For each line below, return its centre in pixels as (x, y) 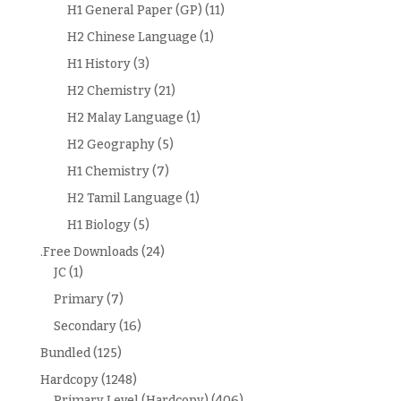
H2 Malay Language (125, 117)
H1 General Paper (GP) (134, 10)
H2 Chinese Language (132, 37)
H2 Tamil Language (124, 198)
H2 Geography (111, 144)
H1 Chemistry (108, 171)
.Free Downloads (89, 252)
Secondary (85, 326)
